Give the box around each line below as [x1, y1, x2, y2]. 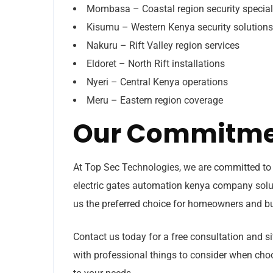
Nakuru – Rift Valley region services [87, 39, 239, 51]
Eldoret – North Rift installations [87, 57, 225, 69]
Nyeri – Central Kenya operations [87, 76, 228, 88]
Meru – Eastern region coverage [87, 94, 223, 106]
